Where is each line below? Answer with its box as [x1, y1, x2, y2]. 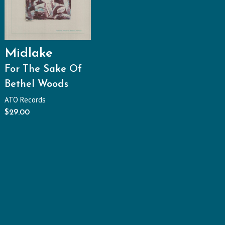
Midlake [4, 47, 53, 60]
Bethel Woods [4, 79, 68, 90]
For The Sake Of [4, 64, 82, 75]
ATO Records [4, 95, 46, 105]
